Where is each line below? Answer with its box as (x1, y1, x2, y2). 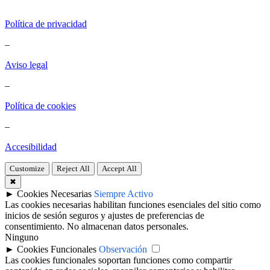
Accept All (102, 163, 137, 173)
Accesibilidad (5, 141, 57, 152)
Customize (10, 163, 45, 173)
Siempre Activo (94, 188, 153, 199)
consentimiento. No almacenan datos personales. (5, 221, 189, 231)
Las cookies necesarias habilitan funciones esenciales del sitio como (5, 199, 261, 210)
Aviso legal (5, 59, 48, 70)
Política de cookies (5, 100, 76, 111)
